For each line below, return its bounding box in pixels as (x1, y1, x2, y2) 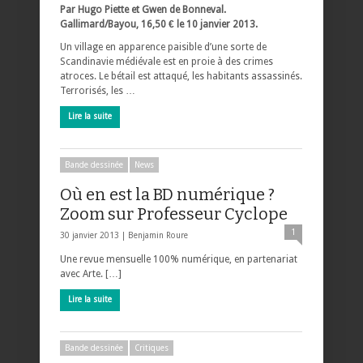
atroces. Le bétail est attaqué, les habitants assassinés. (60, 70, 302, 82)
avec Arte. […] (60, 267, 122, 280)
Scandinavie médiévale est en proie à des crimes (60, 55, 273, 67)
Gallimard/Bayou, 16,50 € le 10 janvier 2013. (60, 18, 258, 30)
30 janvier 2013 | (60, 230, 128, 240)
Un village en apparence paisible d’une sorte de (60, 41, 267, 53)
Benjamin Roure (128, 230, 188, 240)
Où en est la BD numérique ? (60, 184, 275, 204)
